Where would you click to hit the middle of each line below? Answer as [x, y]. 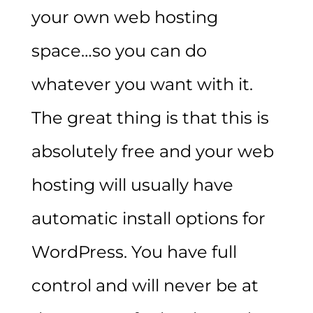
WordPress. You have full [134, 252]
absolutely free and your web [152, 152]
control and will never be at [145, 286]
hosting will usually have [132, 185]
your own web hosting [124, 17]
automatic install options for [148, 219]
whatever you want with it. [142, 85]
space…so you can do [119, 51]
